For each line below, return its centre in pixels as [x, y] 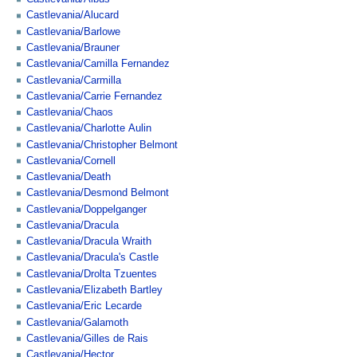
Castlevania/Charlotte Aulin [89, 129]
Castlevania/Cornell [71, 161]
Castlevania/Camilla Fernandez [98, 64]
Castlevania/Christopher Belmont [102, 145]
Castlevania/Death [69, 177]
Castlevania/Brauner [73, 48]
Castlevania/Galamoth [77, 322]
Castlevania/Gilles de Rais [87, 338]
